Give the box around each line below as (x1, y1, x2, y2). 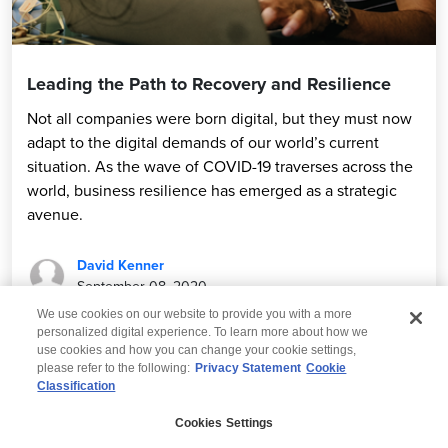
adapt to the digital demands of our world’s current (27, 130, 379, 153)
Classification (37, 378, 116, 393)
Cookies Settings (174, 416, 274, 430)
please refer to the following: (37, 360, 191, 375)
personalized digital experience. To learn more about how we (37, 324, 369, 339)
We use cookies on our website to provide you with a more (37, 306, 353, 321)
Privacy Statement (195, 360, 302, 375)
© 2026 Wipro (167, 385, 281, 410)
